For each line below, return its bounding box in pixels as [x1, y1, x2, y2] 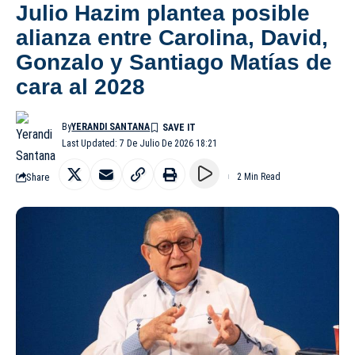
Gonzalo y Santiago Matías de [16, 50, 332, 75]
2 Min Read [237, 171, 281, 183]
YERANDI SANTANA [71, 121, 151, 133]
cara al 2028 [16, 74, 145, 100]
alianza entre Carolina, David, [16, 25, 328, 51]
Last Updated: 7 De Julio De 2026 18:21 [62, 138, 218, 150]
